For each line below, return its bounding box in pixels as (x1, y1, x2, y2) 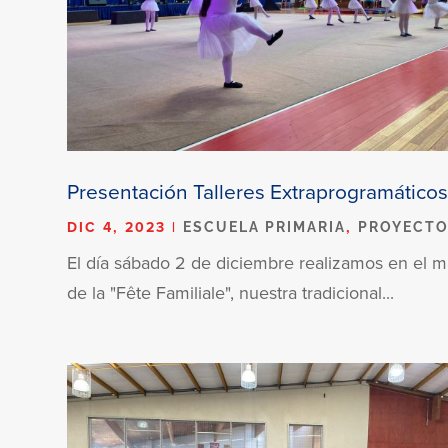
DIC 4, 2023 (67, 216, 167, 237)
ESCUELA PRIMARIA (183, 218, 347, 235)
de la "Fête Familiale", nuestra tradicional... (67, 279, 395, 305)
